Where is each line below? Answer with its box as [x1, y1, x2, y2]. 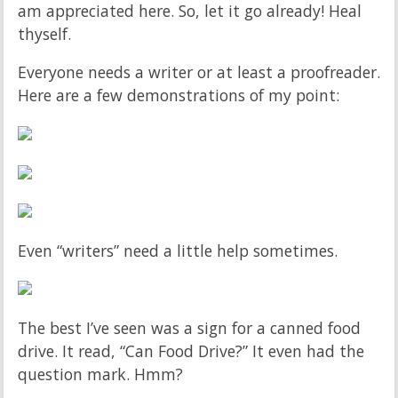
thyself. [18, 22, 71, 44]
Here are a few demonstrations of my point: [18, 84, 339, 107]
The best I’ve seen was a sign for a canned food [18, 316, 361, 338]
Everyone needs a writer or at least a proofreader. [18, 61, 380, 84]
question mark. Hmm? [18, 362, 183, 385]
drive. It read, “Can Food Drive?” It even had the [18, 339, 364, 362]
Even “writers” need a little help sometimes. [18, 239, 338, 261]
